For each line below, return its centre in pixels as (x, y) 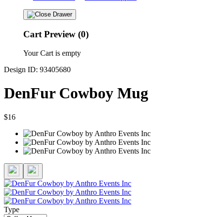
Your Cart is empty (52, 53)
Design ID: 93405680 (37, 69)
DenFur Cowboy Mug (76, 93)
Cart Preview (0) (56, 34)
